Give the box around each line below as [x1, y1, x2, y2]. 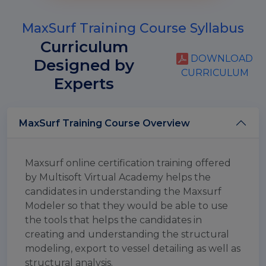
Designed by [34, 56, 135, 75]
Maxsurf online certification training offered [25, 157, 231, 169]
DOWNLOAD [188, 52, 254, 64]
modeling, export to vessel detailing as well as [25, 243, 240, 254]
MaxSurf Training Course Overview [104, 117, 190, 129]
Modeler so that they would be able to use [25, 200, 228, 211]
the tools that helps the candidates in [25, 214, 202, 226]
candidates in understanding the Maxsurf [25, 186, 221, 197]
